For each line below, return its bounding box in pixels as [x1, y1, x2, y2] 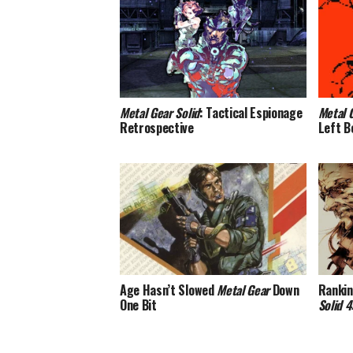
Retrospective [120, 117, 194, 137]
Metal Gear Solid [120, 102, 199, 122]
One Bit [120, 295, 157, 314]
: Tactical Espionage [199, 102, 303, 122]
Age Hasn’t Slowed [120, 280, 217, 299]
